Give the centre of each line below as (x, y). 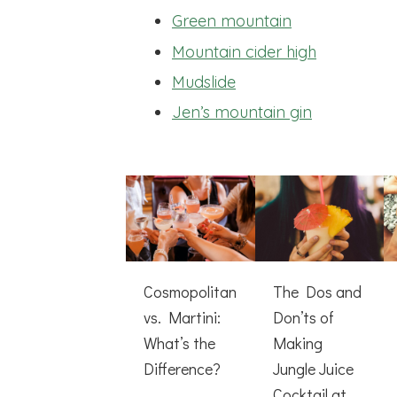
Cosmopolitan (190, 291)
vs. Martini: (182, 317)
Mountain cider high (244, 51)
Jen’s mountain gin (242, 113)
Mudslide (204, 82)
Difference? (182, 368)
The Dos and (317, 291)
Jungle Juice (313, 368)
